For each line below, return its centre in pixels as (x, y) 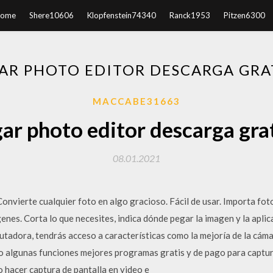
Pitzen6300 (244, 15)
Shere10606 (51, 15)
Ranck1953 (190, 15)
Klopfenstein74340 (122, 15)
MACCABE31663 (136, 101)
